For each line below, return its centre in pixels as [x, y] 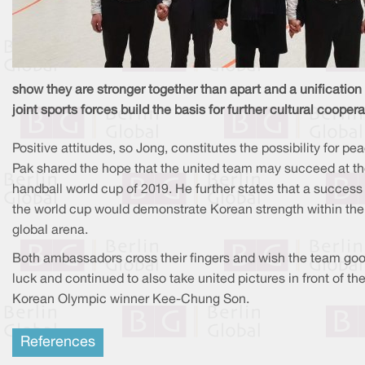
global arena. [50, 230]
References [58, 342]
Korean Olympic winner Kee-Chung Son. [131, 299]
